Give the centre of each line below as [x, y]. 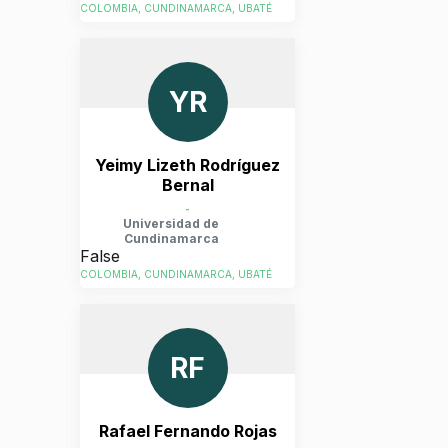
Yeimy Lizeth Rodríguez [187, 165]
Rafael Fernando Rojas [187, 431]
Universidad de [171, 223]
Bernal [187, 185]
